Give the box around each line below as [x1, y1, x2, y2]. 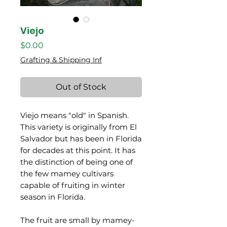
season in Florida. [20, 192, 85, 202]
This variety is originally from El [20, 122, 137, 132]
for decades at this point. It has [20, 145, 135, 155]
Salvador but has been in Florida [20, 134, 142, 143]
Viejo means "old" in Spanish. [20, 110, 129, 120]
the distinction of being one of [20, 157, 133, 167]
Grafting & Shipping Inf [20, 55, 102, 64]
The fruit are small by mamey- [20, 215, 135, 225]
